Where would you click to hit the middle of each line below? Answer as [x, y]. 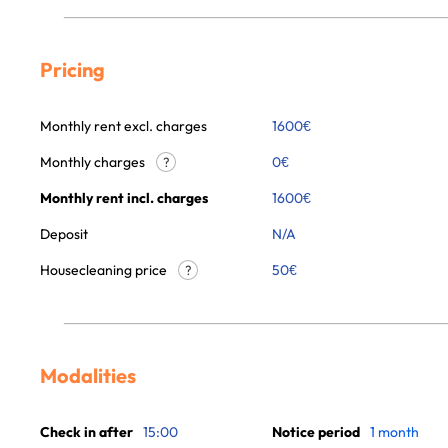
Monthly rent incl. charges [124, 198]
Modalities [88, 375]
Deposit [64, 234]
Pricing [72, 69]
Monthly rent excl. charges [123, 126]
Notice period [316, 432]
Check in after [86, 432]
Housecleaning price [105, 270]
